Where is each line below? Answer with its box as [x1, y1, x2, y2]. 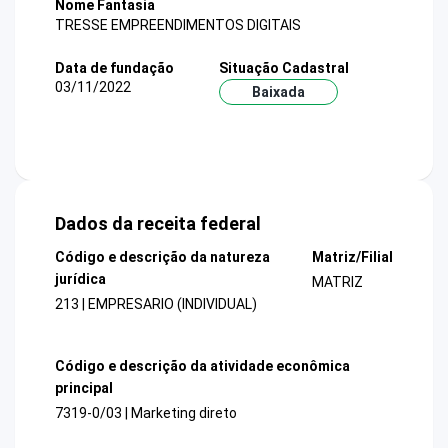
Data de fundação [55, 59, 174, 76]
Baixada [251, 83, 305, 100]
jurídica [55, 271, 106, 288]
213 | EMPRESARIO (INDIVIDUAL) [55, 296, 257, 313]
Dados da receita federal [55, 213, 261, 235]
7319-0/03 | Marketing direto [55, 404, 237, 421]
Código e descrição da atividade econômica [55, 357, 350, 374]
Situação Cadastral [218, 59, 349, 76]
